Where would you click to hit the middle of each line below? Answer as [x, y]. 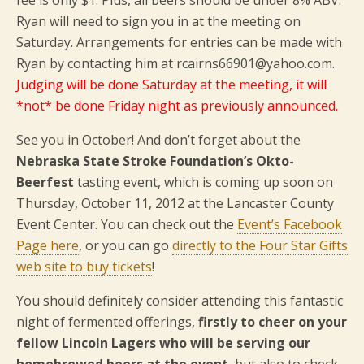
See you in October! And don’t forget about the [158, 140]
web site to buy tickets [84, 266]
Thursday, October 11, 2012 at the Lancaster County [175, 203]
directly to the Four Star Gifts [260, 245]
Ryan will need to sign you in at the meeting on [158, 21]
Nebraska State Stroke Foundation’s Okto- [155, 161]
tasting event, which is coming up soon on [204, 182]
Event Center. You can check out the [127, 224]
